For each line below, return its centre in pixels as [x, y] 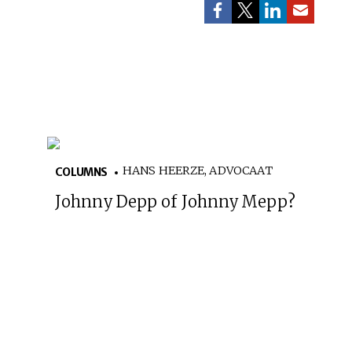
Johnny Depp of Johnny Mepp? [175, 201]
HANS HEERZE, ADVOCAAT [198, 170]
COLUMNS [81, 172]
